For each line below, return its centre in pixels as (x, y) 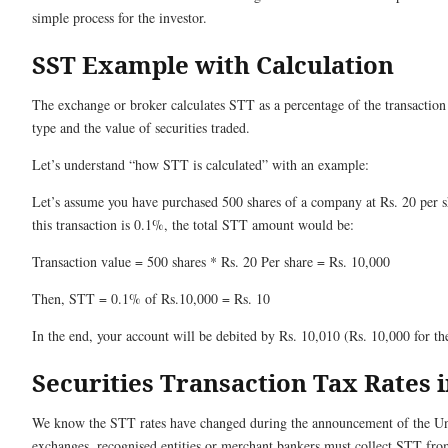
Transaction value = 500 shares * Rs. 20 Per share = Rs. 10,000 (211, 262)
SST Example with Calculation (213, 65)
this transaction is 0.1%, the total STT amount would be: (193, 225)
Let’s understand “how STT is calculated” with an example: (200, 165)
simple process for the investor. (119, 18)
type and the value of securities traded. (143, 128)
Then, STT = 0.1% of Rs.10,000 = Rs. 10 (151, 299)
